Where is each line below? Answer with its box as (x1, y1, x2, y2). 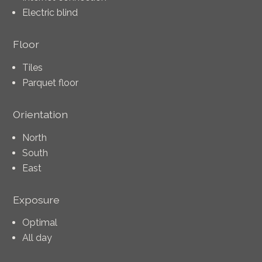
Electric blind (22, 7, 78, 19)
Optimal (22, 217, 58, 229)
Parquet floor (22, 77, 79, 88)
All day (22, 232, 53, 244)
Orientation (13, 108, 68, 120)
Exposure (13, 193, 60, 206)
